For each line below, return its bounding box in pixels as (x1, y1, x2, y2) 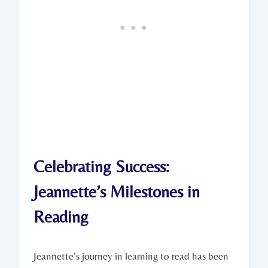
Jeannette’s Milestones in (33, 181, 200, 201)
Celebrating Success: (33, 156, 169, 176)
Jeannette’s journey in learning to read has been (33, 249, 229, 262)
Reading (33, 206, 89, 226)
